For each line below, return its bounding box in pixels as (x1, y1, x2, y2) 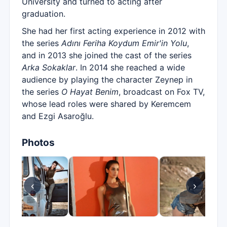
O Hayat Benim (61, 87, 119, 97)
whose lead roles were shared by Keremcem (22, 99, 191, 109)
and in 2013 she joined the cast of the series (22, 50, 192, 60)
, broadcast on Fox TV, (119, 87, 205, 97)
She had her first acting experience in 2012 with (22, 26, 205, 36)
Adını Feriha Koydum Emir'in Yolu (61, 38, 187, 48)
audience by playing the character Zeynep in (22, 74, 193, 85)
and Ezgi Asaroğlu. (22, 111, 94, 121)
